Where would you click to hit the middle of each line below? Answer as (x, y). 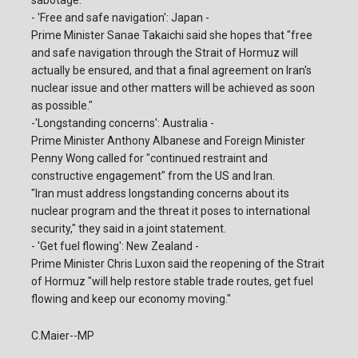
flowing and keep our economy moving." (131, 298)
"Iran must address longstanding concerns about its (160, 193)
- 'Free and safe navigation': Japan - (120, 17)
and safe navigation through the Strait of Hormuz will (165, 52)
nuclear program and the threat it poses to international (171, 211)
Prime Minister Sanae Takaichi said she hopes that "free (172, 35)
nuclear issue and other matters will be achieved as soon (173, 88)
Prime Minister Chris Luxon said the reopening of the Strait (178, 263)
